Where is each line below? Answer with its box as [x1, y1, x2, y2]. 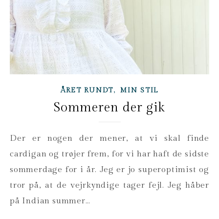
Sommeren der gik [53, 100, 166, 115]
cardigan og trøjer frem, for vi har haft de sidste [10, 149, 209, 159]
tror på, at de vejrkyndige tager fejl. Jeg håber [10, 180, 209, 191]
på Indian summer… [10, 196, 90, 206]
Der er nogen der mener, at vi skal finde [10, 133, 17, 144]
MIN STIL [120, 87, 158, 95]
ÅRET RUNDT [60, 87, 113, 95]
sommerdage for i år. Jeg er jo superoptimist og [10, 165, 209, 175]
